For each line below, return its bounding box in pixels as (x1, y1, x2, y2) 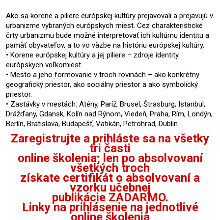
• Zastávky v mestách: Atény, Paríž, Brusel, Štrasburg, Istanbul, (6, 100, 205, 109)
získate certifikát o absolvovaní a (20, 171, 200, 185)
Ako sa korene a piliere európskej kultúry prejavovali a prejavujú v (6, 11, 213, 20)
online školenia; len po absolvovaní (17, 151, 203, 165)
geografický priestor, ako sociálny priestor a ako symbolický (6, 80, 198, 89)
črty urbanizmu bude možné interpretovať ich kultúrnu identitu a (6, 31, 209, 40)
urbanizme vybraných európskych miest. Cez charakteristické (6, 21, 203, 30)
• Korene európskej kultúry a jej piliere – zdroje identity (6, 51, 179, 59)
